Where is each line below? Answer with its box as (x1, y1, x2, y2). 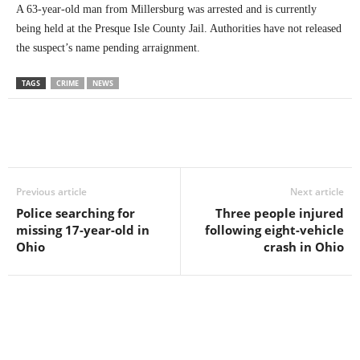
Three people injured (215, 204, 344, 221)
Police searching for (16, 204, 135, 221)
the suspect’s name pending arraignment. (16, 41, 200, 54)
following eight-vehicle (205, 221, 344, 238)
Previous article (16, 184, 87, 198)
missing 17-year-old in (16, 221, 149, 238)
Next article (290, 184, 344, 198)
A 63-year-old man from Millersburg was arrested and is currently (16, 2, 317, 15)
